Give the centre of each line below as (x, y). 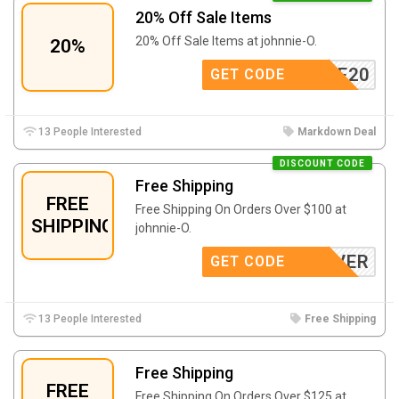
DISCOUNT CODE (322, 163)
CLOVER (334, 261)
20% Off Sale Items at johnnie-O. (226, 41)
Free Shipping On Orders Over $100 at (241, 209)
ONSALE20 (322, 74)
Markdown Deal (337, 131)
